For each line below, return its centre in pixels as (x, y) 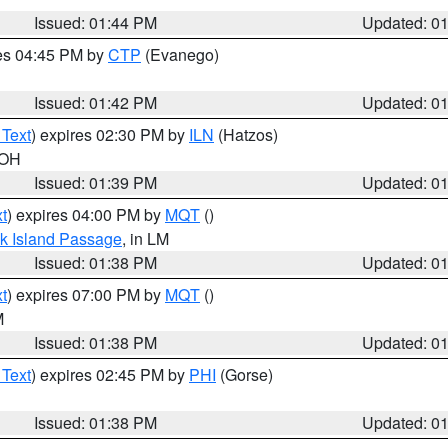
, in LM (145, 238)
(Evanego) (180, 54)
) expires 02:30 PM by (110, 134)
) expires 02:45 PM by (110, 374)
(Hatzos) (246, 134)
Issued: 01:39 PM (96, 182)
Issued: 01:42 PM (96, 102)
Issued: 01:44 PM (96, 22)
